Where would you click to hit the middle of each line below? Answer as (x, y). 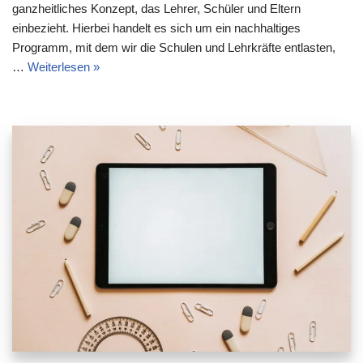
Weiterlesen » (64, 67)
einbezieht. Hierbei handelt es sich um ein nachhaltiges (156, 28)
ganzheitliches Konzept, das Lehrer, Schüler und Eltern (156, 9)
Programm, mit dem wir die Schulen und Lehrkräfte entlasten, (174, 48)
